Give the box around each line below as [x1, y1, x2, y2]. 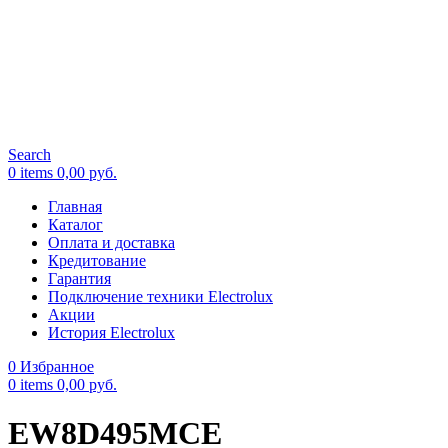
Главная [48, 198, 102, 215]
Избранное [20, 358, 94, 375]
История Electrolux [48, 324, 175, 341]
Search [8, 146, 51, 163]
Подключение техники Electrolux [48, 288, 273, 305]
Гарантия [48, 270, 111, 287]
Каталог [48, 216, 103, 233]
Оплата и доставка [48, 234, 175, 251]
